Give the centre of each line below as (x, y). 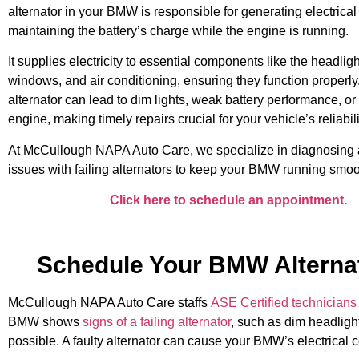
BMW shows (45, 322)
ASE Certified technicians (284, 303)
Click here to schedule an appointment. (228, 200)
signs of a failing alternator (157, 322)
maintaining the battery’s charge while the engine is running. (178, 30)
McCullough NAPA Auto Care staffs (109, 303)
